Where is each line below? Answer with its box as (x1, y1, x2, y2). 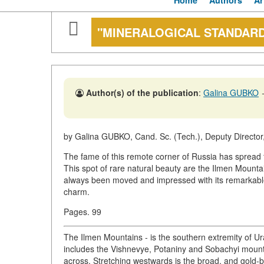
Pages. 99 (64, 206, 101, 218)
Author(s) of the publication (86, 87, 199, 99)
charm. (64, 186, 90, 198)
